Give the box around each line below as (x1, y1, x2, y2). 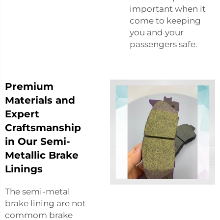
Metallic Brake (5, 149, 79, 161)
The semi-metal (5, 186, 70, 196)
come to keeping (130, 15, 201, 26)
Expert (5, 108, 39, 120)
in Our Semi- (5, 135, 70, 147)
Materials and (5, 94, 75, 106)
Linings (5, 163, 43, 175)
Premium (5, 80, 54, 92)
